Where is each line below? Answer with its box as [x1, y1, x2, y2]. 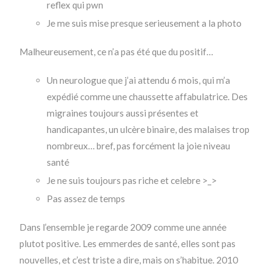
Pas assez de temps [47, 193, 126, 205]
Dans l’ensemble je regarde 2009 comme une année [19, 222, 227, 233]
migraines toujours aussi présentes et [47, 107, 199, 119]
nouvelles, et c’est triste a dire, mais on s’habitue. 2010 [19, 254, 239, 266]
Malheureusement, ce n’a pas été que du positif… [19, 46, 214, 58]
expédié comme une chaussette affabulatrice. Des [47, 91, 248, 103]
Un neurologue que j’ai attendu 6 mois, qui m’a [47, 75, 231, 86]
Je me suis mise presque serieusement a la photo [47, 18, 242, 29]
